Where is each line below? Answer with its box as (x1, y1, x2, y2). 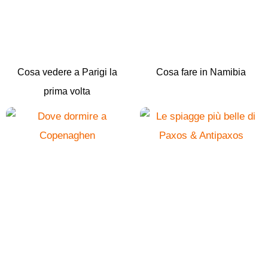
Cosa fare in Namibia (156, 66, 246, 77)
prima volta (44, 86, 90, 96)
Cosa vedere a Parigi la (17, 66, 117, 77)
